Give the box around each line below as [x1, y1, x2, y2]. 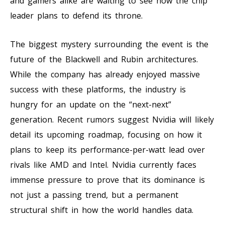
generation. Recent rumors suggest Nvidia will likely [10, 114, 214, 125]
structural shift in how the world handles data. [10, 204, 193, 215]
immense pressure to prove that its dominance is [10, 174, 205, 185]
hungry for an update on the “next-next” [10, 98, 171, 110]
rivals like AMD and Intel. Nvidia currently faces [10, 159, 196, 170]
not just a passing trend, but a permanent [10, 189, 178, 200]
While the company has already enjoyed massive [10, 68, 200, 80]
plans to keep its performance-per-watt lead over [10, 144, 205, 155]
